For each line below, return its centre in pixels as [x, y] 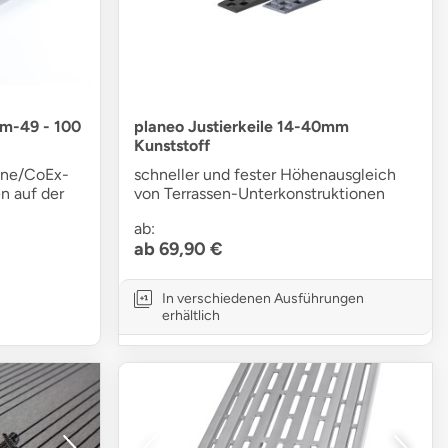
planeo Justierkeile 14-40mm [242, 127]
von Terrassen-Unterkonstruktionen [260, 194]
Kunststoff [172, 146]
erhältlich [191, 316]
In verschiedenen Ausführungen [263, 299]
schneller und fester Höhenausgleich [265, 175]
